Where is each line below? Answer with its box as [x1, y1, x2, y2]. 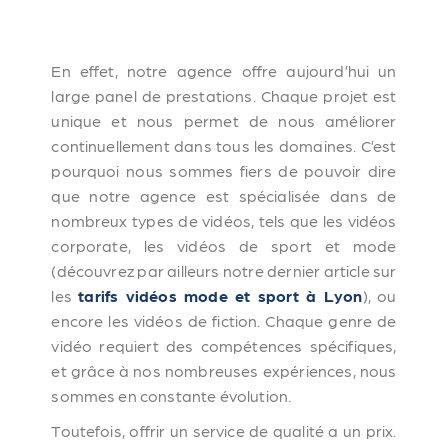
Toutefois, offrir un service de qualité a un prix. [51, 421, 397, 440]
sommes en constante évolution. [51, 386, 292, 405]
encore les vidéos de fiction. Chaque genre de [51, 311, 397, 330]
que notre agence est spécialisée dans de [51, 186, 397, 205]
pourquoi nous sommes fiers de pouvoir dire [51, 161, 397, 180]
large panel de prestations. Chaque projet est [51, 86, 397, 105]
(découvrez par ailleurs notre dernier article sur [51, 261, 397, 280]
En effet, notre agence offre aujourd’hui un [51, 61, 397, 80]
